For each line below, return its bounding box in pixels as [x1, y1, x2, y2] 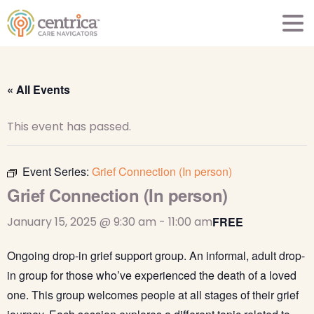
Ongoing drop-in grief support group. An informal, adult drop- [7, 247, 305, 264]
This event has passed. [7, 118, 131, 135]
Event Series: [22, 163, 92, 179]
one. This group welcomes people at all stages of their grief [7, 287, 299, 303]
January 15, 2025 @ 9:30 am [7, 214, 156, 230]
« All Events [7, 81, 70, 97]
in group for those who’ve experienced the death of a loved [7, 267, 296, 283]
